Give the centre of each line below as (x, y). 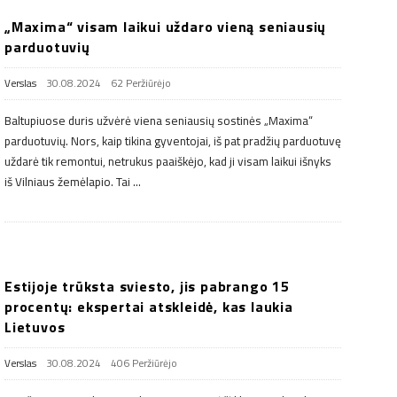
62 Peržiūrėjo (141, 83)
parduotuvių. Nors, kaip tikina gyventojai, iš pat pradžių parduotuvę (173, 140)
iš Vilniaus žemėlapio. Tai (67, 181)
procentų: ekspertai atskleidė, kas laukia (149, 306)
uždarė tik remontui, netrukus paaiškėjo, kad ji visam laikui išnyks (168, 161)
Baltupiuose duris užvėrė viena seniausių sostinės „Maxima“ (159, 120)
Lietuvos (35, 327)
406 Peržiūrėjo (144, 363)
